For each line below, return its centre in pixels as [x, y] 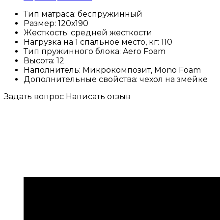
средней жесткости [111, 32]
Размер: [41, 23]
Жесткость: [47, 32]
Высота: [40, 60]
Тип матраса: [51, 14]
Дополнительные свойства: [82, 79]
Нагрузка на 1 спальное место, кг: [92, 42]
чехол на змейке [174, 79]
